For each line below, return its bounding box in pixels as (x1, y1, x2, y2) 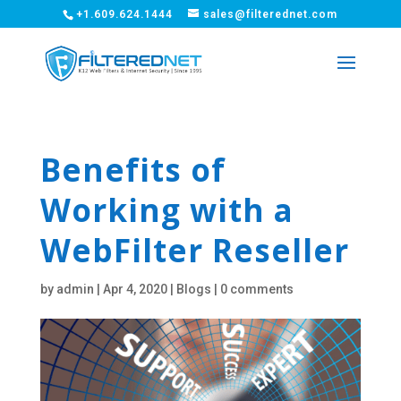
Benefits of (39, 149, 226, 191)
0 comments (219, 282, 294, 296)
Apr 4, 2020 (102, 282, 167, 296)
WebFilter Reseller (39, 229, 349, 271)
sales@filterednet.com (203, 8, 338, 21)
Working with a (39, 189, 294, 231)
